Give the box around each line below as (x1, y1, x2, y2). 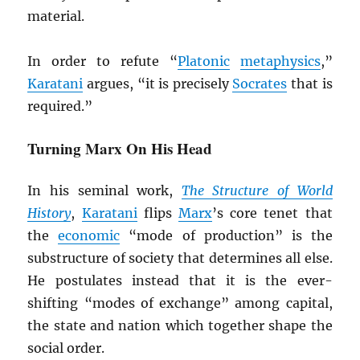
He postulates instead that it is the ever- (27, 272, 333, 289)
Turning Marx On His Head (27, 137, 213, 160)
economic (58, 227, 121, 244)
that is (287, 76, 333, 92)
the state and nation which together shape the (27, 317, 333, 334)
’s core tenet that (212, 205, 333, 222)
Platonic (177, 53, 230, 70)
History (27, 205, 72, 222)
